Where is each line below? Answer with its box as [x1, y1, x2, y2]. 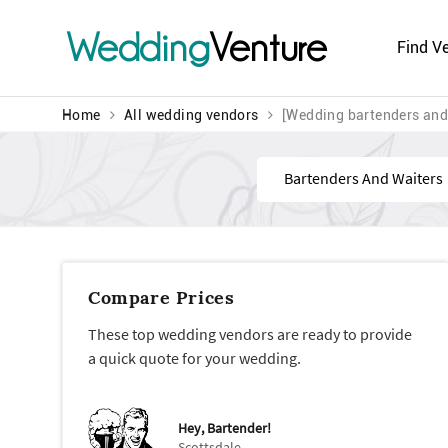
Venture [209, 28, 328, 67]
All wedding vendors [124, 106, 259, 123]
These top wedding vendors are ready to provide [88, 323, 412, 344]
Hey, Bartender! [178, 419, 272, 438]
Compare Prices [88, 285, 235, 309]
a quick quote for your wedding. [88, 347, 301, 368]
